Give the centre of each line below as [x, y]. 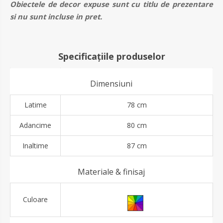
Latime [35, 105]
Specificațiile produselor [111, 56]
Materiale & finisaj [111, 171]
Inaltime [35, 145]
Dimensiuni [111, 83]
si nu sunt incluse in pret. [56, 16]
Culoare [35, 199]
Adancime [35, 125]
